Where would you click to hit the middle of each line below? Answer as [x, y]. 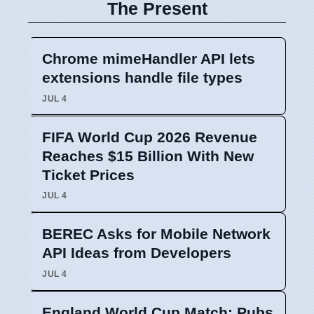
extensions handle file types [142, 77]
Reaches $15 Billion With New [148, 156]
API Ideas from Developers [137, 253]
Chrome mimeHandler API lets [149, 58]
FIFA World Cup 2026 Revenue [150, 137]
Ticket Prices [88, 175]
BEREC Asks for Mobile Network [156, 234]
